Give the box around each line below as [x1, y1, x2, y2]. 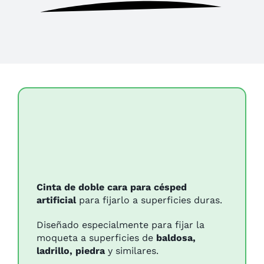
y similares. [104, 245, 159, 257]
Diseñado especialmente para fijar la [36, 219, 204, 231]
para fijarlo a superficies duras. [75, 194, 222, 206]
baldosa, [156, 232, 196, 244]
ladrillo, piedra [36, 245, 105, 257]
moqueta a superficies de [36, 232, 156, 244]
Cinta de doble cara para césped [36, 181, 187, 193]
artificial [36, 194, 76, 206]
